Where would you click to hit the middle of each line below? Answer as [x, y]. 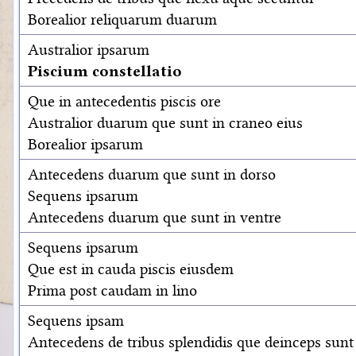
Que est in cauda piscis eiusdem [131, 269]
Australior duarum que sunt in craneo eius [165, 122]
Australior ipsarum [89, 49]
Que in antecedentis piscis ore [124, 101]
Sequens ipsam [76, 320]
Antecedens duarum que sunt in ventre [155, 217]
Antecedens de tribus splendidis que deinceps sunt [191, 342]
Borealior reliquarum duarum [122, 19]
